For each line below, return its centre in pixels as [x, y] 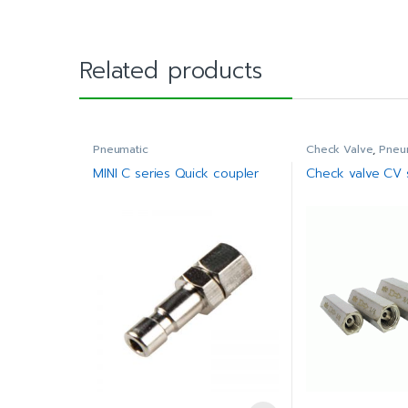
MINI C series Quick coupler [176, 174]
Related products [171, 71]
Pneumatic [120, 149]
